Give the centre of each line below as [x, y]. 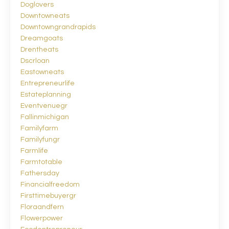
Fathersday [40, 173]
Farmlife [34, 151]
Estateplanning [46, 94]
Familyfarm [39, 128]
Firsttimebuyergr [48, 196]
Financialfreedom [50, 184]
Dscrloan [35, 61]
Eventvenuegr [44, 106]
